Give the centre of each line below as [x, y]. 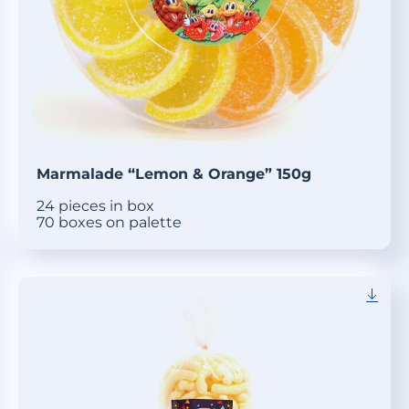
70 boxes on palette [109, 223]
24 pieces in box [95, 206]
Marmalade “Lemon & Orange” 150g [174, 174]
